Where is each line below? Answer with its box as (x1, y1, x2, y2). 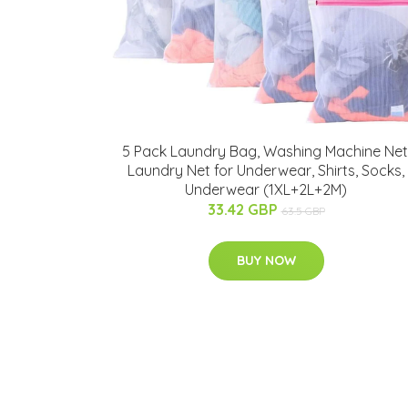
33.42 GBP (207, 200, 281, 219)
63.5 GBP (280, 204, 325, 218)
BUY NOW (236, 252, 296, 269)
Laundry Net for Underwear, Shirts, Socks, (127, 161, 404, 179)
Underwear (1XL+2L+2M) (185, 180, 347, 199)
